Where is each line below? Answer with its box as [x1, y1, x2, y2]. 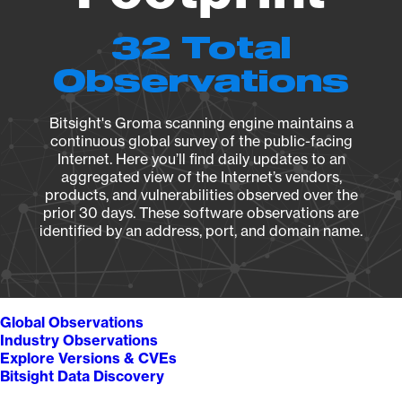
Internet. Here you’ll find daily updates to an [57, 150, 345, 168]
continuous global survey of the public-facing [49, 132, 353, 150]
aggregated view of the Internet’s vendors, [60, 168, 342, 186]
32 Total [111, 34, 291, 65]
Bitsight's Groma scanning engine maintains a [48, 114, 354, 132]
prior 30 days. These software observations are [43, 204, 359, 222]
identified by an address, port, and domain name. [39, 222, 363, 240]
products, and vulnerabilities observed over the [44, 186, 358, 204]
